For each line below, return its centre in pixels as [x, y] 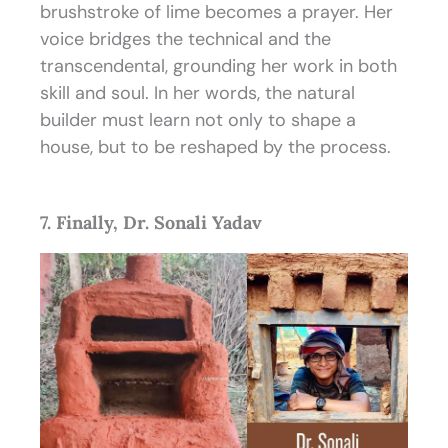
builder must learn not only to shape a [198, 119]
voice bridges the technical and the [185, 38]
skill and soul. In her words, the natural [197, 92]
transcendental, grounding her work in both [218, 65]
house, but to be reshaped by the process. [215, 146]
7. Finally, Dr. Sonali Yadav [151, 223]
